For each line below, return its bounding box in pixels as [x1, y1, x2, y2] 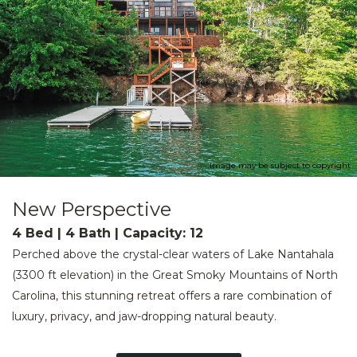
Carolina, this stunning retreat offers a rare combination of [12, 288, 331, 304]
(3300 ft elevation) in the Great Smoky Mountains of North [12, 268, 338, 283]
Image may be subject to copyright [210, 160, 351, 171]
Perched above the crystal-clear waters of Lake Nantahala [12, 247, 334, 262]
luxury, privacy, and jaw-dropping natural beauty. [12, 309, 277, 324]
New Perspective [12, 198, 171, 222]
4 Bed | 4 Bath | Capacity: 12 [12, 226, 203, 241]
